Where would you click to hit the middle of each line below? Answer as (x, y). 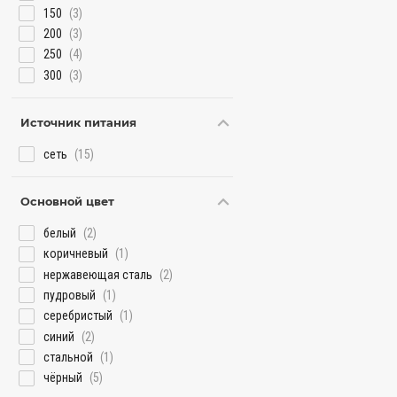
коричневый (76, 254)
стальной (69, 357)
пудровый (70, 296)
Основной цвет (68, 202)
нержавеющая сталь (98, 274)
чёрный (63, 378)
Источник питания (79, 122)
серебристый (78, 316)
